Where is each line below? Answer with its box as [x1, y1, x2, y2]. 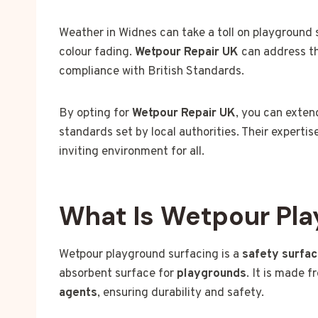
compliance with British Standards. [59, 64, 244, 80]
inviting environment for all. [59, 144, 204, 160]
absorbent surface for [59, 266, 177, 283]
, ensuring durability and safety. [97, 285, 264, 302]
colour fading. [59, 45, 135, 61]
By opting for [59, 106, 132, 122]
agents [59, 285, 97, 302]
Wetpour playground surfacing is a [59, 247, 242, 263]
